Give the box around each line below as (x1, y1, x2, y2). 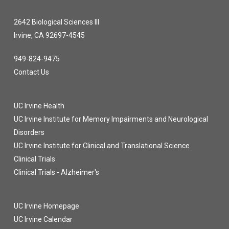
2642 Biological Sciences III (13, 18, 99, 26)
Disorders (13, 128, 44, 136)
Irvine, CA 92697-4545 (13, 31, 85, 39)
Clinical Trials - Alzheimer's (13, 168, 99, 176)
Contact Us (13, 68, 49, 76)
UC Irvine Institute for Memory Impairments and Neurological (13, 115, 208, 123)
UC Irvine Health (13, 102, 64, 110)
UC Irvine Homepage (13, 202, 79, 210)
